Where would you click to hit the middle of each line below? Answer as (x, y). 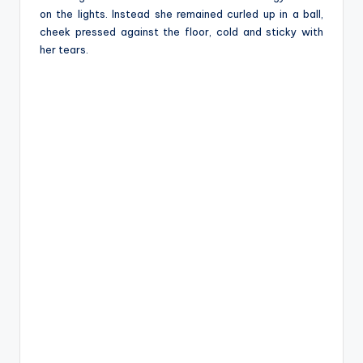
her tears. (64, 49)
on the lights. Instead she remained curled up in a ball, (181, 13)
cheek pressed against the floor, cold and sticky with (181, 31)
